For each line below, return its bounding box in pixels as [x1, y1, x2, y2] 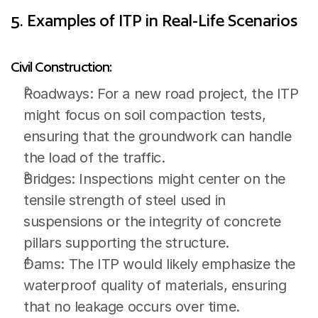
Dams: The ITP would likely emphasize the [23, 256, 296, 273]
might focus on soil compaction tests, [23, 106, 266, 124]
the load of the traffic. [23, 149, 165, 166]
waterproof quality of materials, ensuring [23, 277, 287, 294]
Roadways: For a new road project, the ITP [23, 85, 299, 102]
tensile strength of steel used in [23, 192, 226, 209]
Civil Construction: [11, 59, 112, 75]
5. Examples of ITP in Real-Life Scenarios [11, 11, 297, 30]
